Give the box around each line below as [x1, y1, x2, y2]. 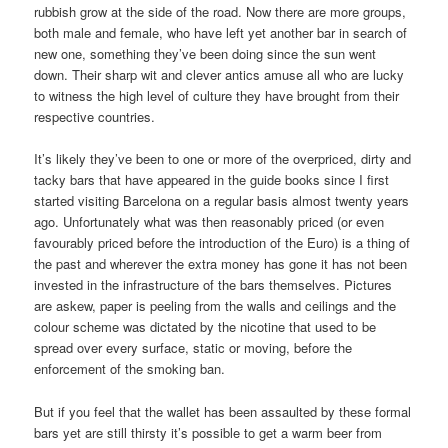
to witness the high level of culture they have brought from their [34, 86, 400, 106]
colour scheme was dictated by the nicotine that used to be [34, 317, 377, 337]
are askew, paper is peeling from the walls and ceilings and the [34, 296, 397, 316]
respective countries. [34, 107, 156, 127]
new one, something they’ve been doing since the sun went [34, 44, 377, 64]
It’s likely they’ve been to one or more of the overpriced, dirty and [34, 149, 412, 169]
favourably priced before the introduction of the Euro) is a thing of [34, 233, 411, 253]
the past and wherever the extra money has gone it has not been [34, 254, 408, 274]
